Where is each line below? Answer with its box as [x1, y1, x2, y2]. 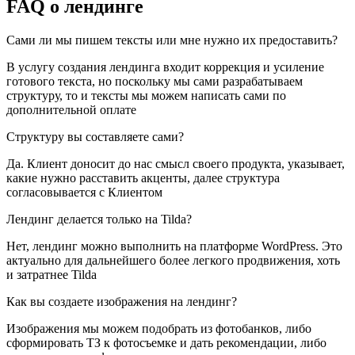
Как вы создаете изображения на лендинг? [6, 295, 237, 309]
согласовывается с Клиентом [6, 185, 162, 200]
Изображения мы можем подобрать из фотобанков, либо [6, 322, 311, 336]
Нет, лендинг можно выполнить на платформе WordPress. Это [6, 239, 342, 254]
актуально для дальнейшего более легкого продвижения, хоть [6, 254, 340, 268]
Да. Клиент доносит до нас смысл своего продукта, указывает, [6, 157, 345, 171]
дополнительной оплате [6, 103, 136, 117]
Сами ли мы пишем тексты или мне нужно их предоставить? [6, 33, 338, 48]
